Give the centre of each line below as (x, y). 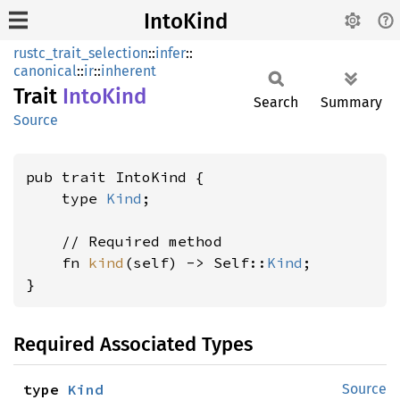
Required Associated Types (133, 344)
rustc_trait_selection (81, 53)
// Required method (124, 241)
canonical (45, 71)
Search (276, 102)
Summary (351, 102)
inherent (129, 71)
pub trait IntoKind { (115, 177)
